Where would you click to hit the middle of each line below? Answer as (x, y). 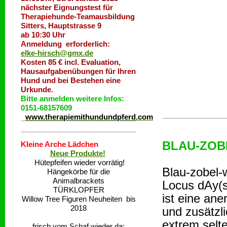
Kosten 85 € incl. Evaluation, (71, 62)
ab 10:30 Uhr (43, 35)
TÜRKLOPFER (79, 190)
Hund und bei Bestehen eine (71, 80)
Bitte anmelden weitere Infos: (72, 99)
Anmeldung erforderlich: (65, 44)
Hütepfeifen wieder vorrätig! (79, 162)
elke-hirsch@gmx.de (57, 53)
